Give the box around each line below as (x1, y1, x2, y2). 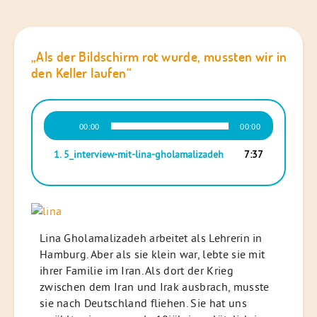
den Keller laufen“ (31, 64, 132, 82)
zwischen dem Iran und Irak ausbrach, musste (39, 279, 270, 294)
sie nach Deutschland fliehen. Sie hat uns (39, 296, 247, 311)
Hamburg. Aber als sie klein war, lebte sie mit (39, 247, 265, 262)
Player (43, 126, 71, 139)
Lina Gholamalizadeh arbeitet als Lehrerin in (39, 231, 263, 246)
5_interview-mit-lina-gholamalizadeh (64, 147, 224, 161)
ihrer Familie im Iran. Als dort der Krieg (39, 263, 234, 278)
